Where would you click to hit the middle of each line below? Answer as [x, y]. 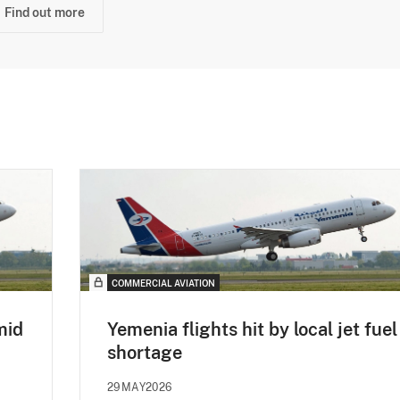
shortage [145, 353]
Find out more [45, 12]
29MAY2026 [140, 388]
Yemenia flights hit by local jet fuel [252, 330]
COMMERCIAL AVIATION [163, 283]
